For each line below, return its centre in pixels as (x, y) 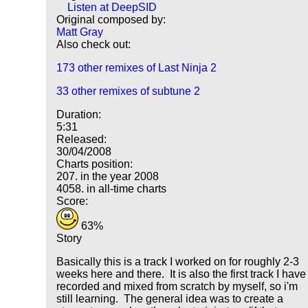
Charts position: (95, 164)
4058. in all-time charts (112, 189)
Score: (73, 201)
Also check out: (94, 45)
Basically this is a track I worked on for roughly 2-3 (178, 262)
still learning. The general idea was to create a (170, 299)
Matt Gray (80, 32)
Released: (82, 140)
